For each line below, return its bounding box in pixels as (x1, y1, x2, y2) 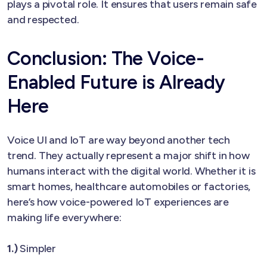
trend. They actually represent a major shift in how (7, 148, 250, 162)
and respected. (7, 13, 79, 26)
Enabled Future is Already (7, 70, 225, 94)
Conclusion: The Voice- (7, 46, 204, 70)
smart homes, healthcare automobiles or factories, (7, 179, 251, 193)
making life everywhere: (7, 210, 122, 224)
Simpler (17, 241, 57, 255)
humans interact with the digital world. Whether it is (7, 164, 256, 178)
